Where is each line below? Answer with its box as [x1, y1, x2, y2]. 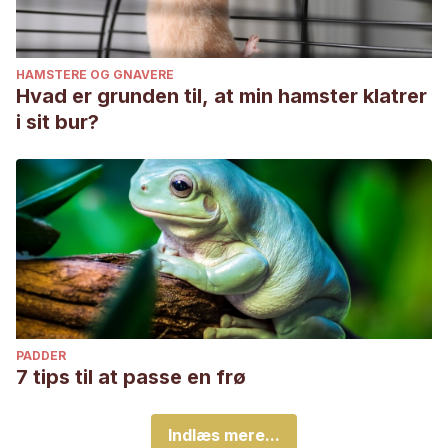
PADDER [16, 348, 66, 363]
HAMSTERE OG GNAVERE [16, 67, 174, 82]
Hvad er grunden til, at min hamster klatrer [16, 84, 427, 108]
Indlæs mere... [168, 425, 280, 445]
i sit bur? [16, 110, 99, 134]
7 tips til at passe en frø [16, 365, 246, 389]
